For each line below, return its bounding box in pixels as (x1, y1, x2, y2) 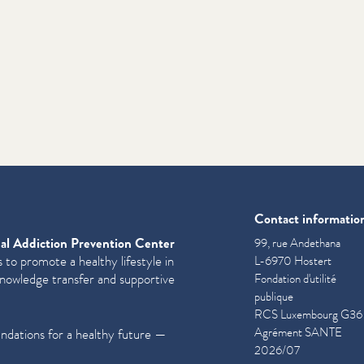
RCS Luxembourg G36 (254, 305, 362, 323)
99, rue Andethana (254, 234, 340, 252)
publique (254, 288, 293, 305)
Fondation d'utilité (254, 270, 336, 288)
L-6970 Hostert (254, 252, 331, 270)
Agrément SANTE (254, 323, 342, 341)
